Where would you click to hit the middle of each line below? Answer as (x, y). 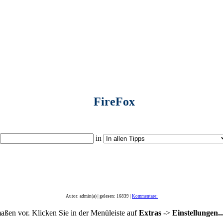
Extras (150, 213)
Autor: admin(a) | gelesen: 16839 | (99, 196)
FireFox (114, 102)
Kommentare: (145, 196)
